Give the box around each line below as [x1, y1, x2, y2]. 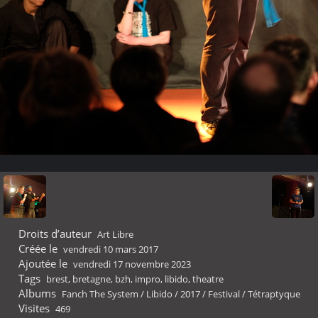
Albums [18, 286, 56, 300]
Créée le [18, 241, 57, 256]
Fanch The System [61, 287, 138, 300]
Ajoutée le [18, 256, 67, 270]
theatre [192, 273, 224, 285]
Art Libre [97, 228, 133, 241]
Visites [18, 301, 50, 315]
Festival [207, 287, 240, 300]
